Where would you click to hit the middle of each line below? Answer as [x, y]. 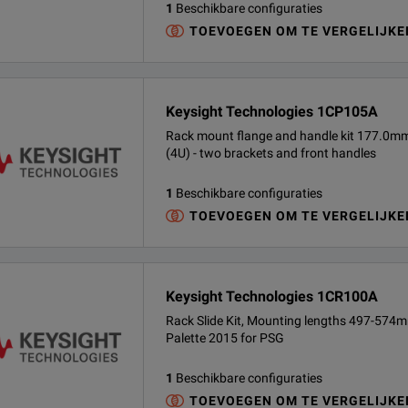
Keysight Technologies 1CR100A [272, 296]
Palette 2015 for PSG [225, 338]
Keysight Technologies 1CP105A [272, 112]
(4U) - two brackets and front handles [271, 153]
